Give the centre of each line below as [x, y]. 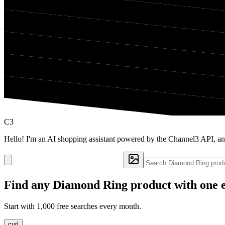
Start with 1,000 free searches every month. [73, 206]
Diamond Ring [90, 185]
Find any [28, 185]
